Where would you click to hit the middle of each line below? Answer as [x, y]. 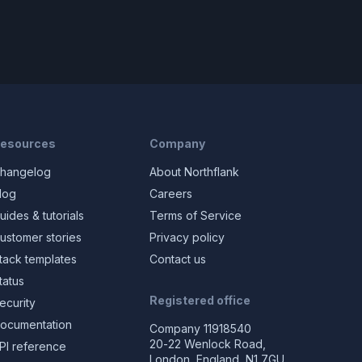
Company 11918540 [200, 328]
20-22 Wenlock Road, [207, 344]
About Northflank [194, 172]
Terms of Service [195, 215]
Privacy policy [187, 237]
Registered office [200, 300]
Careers [170, 194]
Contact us [177, 259]
